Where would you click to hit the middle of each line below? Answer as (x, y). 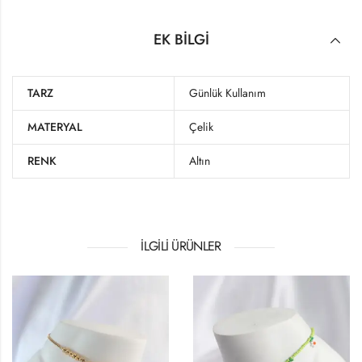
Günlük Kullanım (227, 93)
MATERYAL (55, 127)
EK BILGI (181, 39)
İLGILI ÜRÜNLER (181, 246)
